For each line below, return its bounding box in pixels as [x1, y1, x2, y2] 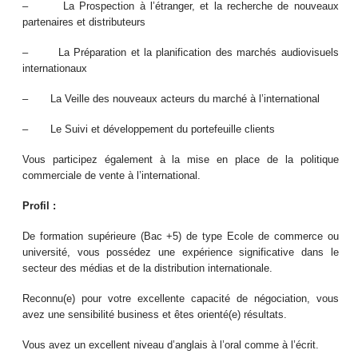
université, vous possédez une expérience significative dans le [22, 246, 339, 259]
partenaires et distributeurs [22, 16, 146, 29]
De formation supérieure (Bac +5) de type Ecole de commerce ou [22, 230, 339, 243]
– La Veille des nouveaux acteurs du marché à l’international [22, 93, 320, 105]
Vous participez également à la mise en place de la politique [22, 153, 339, 166]
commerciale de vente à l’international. [22, 169, 201, 182]
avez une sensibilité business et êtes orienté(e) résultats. [22, 308, 288, 321]
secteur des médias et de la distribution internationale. [22, 262, 273, 275]
